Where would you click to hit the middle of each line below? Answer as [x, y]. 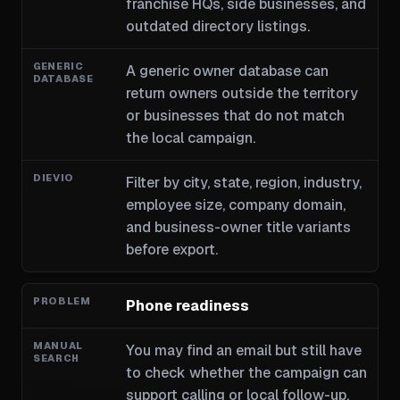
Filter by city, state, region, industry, [243, 183]
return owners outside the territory [242, 93]
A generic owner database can [227, 71]
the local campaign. [190, 138]
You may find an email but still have [243, 350]
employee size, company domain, [235, 205]
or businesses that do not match [235, 116]
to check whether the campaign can [246, 373]
